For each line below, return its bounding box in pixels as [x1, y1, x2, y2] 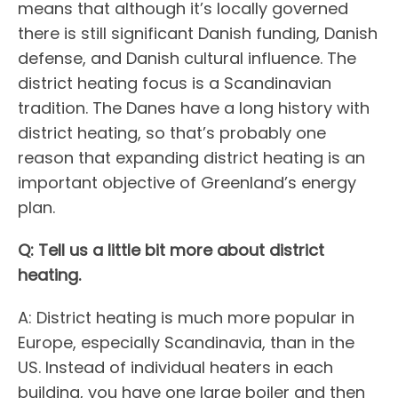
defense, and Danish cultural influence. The [18, 47, 356, 70]
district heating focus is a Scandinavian [18, 72, 331, 95]
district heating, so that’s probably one [18, 122, 326, 145]
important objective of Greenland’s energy [18, 171, 356, 195]
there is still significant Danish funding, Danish [18, 22, 378, 45]
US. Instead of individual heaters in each [18, 356, 333, 379]
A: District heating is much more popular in [18, 306, 354, 330]
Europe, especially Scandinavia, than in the [18, 331, 354, 354]
